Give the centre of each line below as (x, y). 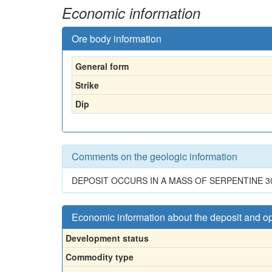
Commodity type (100, 257)
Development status (107, 238)
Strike (87, 85)
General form (102, 66)
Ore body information (117, 38)
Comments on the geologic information (155, 156)
